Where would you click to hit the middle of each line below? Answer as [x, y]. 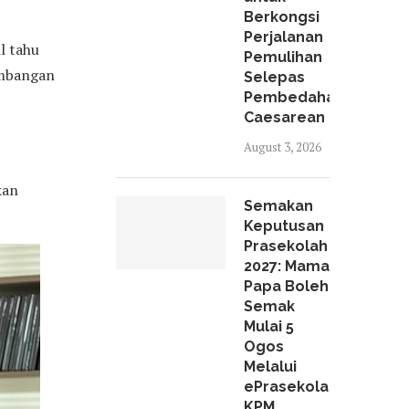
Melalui [270, 367]
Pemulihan [283, 57]
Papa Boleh [286, 286]
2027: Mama [287, 266]
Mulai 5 [269, 326]
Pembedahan [294, 97]
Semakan [278, 206]
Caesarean [284, 117]
